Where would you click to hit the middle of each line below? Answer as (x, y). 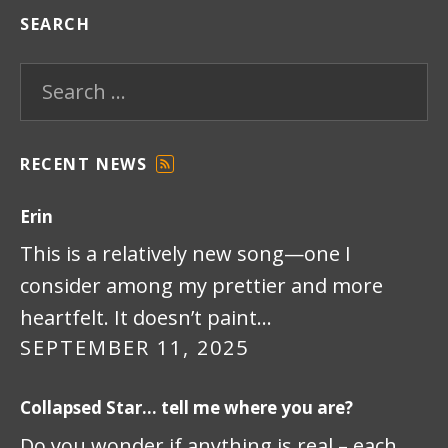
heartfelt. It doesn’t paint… (146, 317)
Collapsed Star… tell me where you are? (186, 407)
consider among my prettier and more (201, 285)
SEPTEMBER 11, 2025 (134, 347)
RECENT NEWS (84, 163)
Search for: (65, 75)
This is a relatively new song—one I (185, 253)
